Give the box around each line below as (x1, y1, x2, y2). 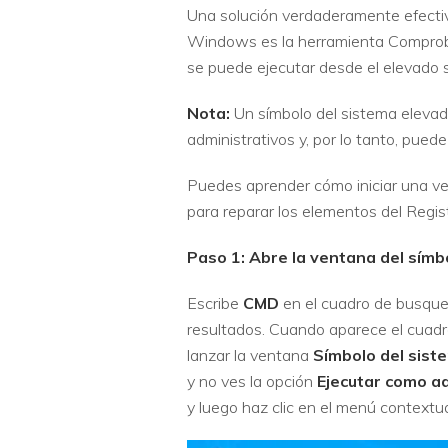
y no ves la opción (187, 370, 317, 391)
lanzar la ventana (187, 344, 313, 365)
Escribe (187, 292, 243, 313)
